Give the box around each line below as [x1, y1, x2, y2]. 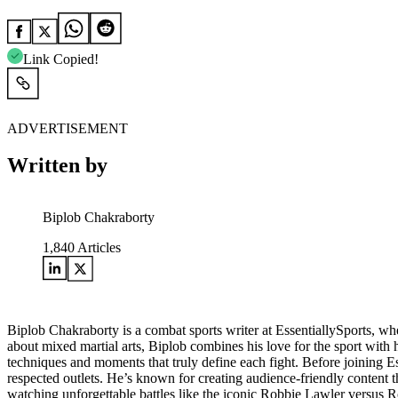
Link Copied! [23, 51, 99, 67]
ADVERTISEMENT [7, 120, 128, 136]
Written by [7, 154, 107, 178]
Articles [75, 240, 121, 256]
